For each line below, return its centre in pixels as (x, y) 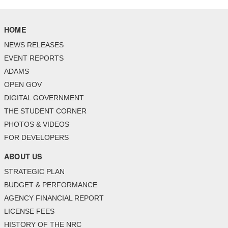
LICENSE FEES (29, 211)
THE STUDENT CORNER (45, 111)
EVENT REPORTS (34, 58)
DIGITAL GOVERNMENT (44, 97)
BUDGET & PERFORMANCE (51, 185)
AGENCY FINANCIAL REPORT (54, 198)
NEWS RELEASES (34, 45)
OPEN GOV (23, 84)
